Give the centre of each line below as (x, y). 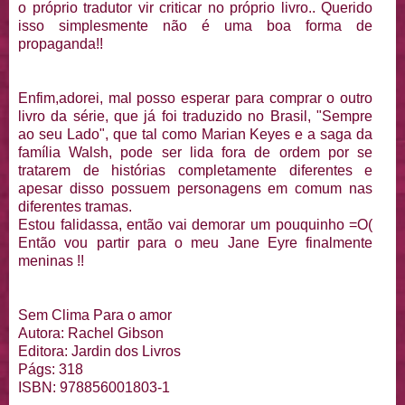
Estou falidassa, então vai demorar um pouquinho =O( (196, 224)
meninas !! (51, 260)
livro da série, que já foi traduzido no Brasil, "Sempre (196, 116)
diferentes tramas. (75, 206)
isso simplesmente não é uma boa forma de (196, 25)
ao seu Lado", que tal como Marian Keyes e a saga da (196, 134)
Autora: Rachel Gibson (91, 333)
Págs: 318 (51, 369)
